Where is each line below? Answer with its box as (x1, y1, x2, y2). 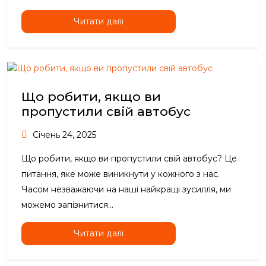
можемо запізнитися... (21, 199, 113, 211)
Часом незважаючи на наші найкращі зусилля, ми (21, 184, 231, 195)
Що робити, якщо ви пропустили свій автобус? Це (21, 153, 237, 164)
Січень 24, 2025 (30, 129, 96, 141)
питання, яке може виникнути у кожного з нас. (21, 169, 220, 180)
